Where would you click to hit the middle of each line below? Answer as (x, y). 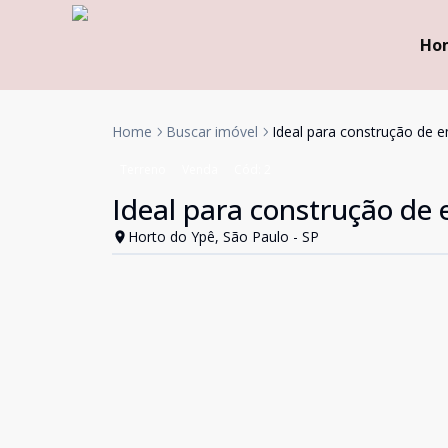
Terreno (143, 169)
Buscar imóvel (212, 131)
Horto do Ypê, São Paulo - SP (223, 236)
